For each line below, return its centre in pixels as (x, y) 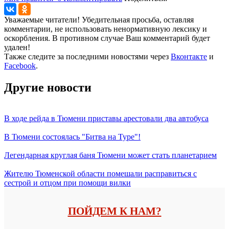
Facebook (20, 65)
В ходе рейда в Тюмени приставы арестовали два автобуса (106, 118)
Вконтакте (189, 56)
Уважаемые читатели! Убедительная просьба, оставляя (99, 19)
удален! (17, 47)
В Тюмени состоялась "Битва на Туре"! (72, 136)
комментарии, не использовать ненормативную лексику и (106, 29)
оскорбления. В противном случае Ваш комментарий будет (107, 38)
